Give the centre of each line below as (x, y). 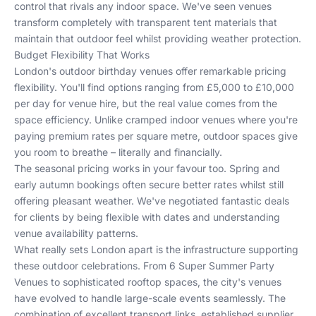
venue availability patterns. (76, 233)
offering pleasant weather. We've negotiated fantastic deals (152, 201)
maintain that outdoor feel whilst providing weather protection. (158, 38)
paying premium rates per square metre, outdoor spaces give (156, 136)
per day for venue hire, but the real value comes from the (146, 103)
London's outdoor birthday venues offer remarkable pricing (150, 71)
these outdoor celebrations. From (92, 266)
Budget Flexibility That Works (82, 55)
